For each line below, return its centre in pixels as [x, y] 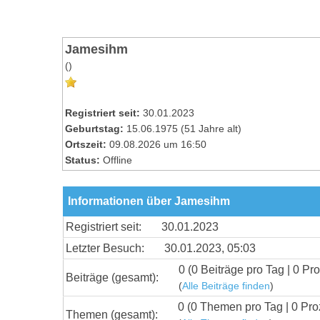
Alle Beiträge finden [226, 286]
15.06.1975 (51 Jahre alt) [182, 129]
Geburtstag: [94, 129]
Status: [82, 160]
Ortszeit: [86, 144]
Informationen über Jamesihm [149, 201]
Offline [117, 160]
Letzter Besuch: [105, 248]
